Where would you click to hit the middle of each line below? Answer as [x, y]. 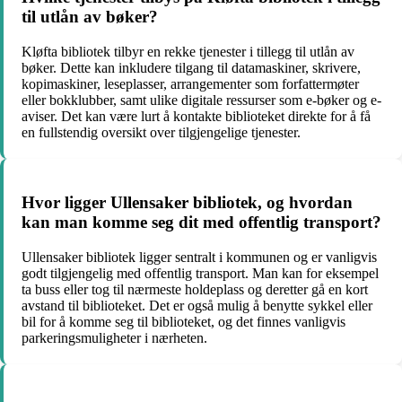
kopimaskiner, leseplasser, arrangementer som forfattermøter [190, 83]
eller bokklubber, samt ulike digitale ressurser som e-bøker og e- [201, 100]
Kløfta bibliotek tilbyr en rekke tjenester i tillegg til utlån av [188, 51]
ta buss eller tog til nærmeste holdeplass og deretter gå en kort [195, 290]
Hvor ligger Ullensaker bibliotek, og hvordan [187, 203]
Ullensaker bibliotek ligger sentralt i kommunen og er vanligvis [199, 258]
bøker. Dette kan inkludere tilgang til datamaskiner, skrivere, [191, 67]
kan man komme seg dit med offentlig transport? [201, 223]
